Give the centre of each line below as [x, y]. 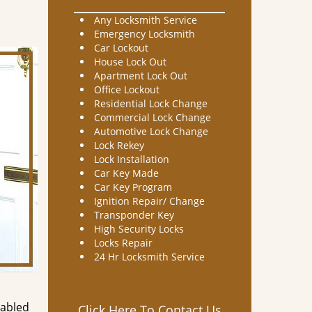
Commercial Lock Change [152, 117]
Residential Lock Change [152, 103]
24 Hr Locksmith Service [149, 257]
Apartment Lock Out [140, 76]
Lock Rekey [119, 145]
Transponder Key [135, 215]
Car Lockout [121, 48]
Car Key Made [126, 173]
